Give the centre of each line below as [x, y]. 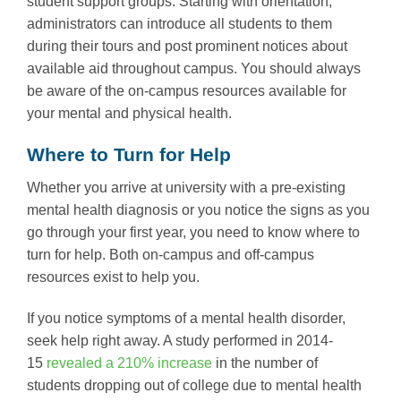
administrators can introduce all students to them [179, 23]
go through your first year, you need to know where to [193, 232]
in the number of [265, 363]
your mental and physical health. [129, 113]
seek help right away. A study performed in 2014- [180, 340]
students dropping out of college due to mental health [194, 385]
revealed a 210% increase [129, 363]
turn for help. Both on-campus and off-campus [171, 254]
